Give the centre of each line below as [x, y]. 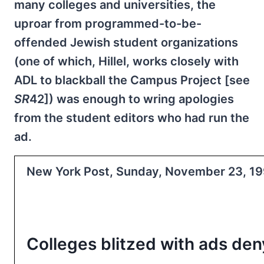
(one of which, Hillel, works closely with [126, 61]
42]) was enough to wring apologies [132, 99]
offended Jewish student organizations [126, 42]
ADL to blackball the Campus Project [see [132, 80]
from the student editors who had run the [132, 118]
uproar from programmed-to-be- [108, 23]
